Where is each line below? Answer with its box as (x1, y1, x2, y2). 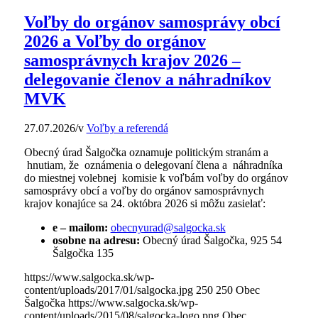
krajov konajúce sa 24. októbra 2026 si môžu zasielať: (23, 197, 265, 210)
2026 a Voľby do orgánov (23, 31, 206, 50)
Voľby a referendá (86, 122, 168, 135)
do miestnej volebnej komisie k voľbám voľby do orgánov (23, 172, 288, 185)
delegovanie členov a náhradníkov (23, 70, 271, 89)
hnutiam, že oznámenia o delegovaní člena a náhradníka (23, 159, 283, 172)
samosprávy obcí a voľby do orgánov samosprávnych (23, 185, 264, 197)
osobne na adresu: (52, 234, 140, 247)
